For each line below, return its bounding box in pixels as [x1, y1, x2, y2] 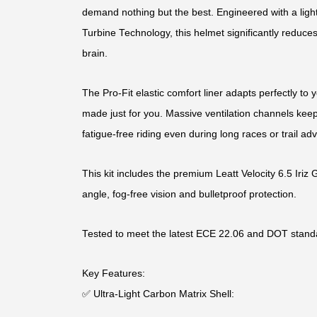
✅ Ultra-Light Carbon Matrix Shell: [81, 288, 234, 299]
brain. [81, 47, 108, 59]
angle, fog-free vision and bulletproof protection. [81, 188, 296, 200]
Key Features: [81, 267, 145, 279]
